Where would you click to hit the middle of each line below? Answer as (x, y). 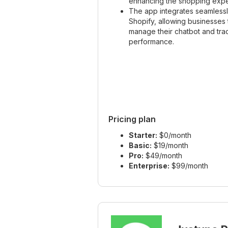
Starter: (143, 135)
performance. (151, 41)
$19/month (170, 145)
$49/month (163, 155)
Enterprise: (149, 165)
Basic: (140, 145)
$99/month (189, 165)
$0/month (174, 135)
